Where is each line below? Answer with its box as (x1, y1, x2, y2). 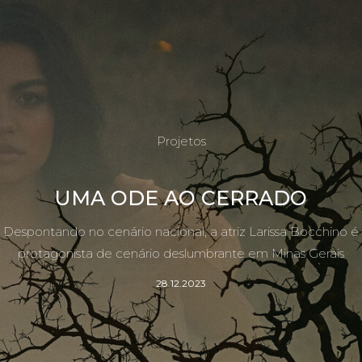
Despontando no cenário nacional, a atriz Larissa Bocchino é (3, 223, 359, 239)
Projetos (156, 133, 206, 149)
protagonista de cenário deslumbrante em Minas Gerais (18, 245, 344, 261)
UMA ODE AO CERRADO (55, 185, 307, 210)
